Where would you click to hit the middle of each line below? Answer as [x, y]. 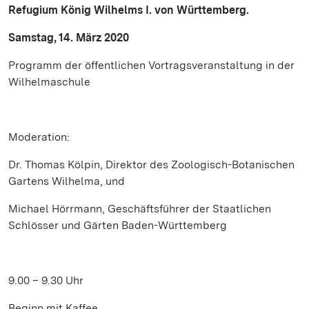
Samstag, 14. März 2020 [69, 38]
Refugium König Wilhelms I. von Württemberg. [129, 10]
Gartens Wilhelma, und [67, 181]
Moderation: [39, 137]
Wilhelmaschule [49, 82]
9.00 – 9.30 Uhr [46, 280]
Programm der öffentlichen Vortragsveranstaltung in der [151, 65]
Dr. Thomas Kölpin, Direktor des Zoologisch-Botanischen [151, 165]
